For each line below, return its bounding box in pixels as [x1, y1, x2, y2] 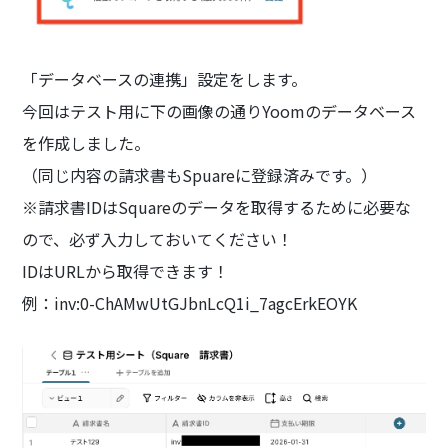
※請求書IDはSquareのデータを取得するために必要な [22, 194, 412, 219]
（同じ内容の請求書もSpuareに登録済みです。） [22, 162, 378, 187]
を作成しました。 [22, 130, 151, 155]
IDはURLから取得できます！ [22, 258, 230, 283]
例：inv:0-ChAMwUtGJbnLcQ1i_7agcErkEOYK [22, 290, 358, 315]
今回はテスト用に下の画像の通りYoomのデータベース [22, 98, 417, 123]
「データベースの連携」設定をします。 [22, 66, 308, 91]
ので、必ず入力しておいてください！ [22, 226, 294, 251]
